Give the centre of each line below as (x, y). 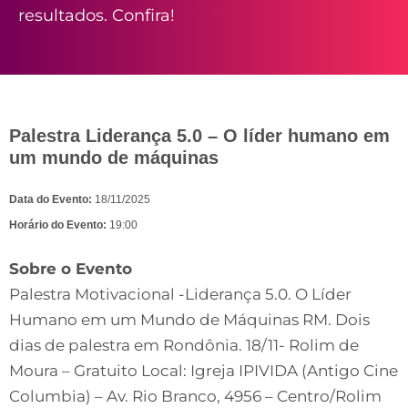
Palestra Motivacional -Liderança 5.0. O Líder (180, 294)
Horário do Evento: (59, 225)
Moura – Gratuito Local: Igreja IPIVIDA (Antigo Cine (204, 371)
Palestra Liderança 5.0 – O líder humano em (199, 136)
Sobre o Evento (71, 269)
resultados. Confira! (97, 15)
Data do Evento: (52, 199)
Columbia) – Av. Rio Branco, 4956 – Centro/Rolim (195, 396)
